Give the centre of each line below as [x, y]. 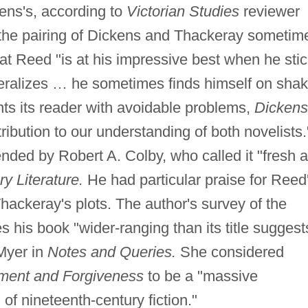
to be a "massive [200, 276]
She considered [230, 252]
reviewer [269, 11]
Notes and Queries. [111, 252]
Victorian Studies [183, 11]
